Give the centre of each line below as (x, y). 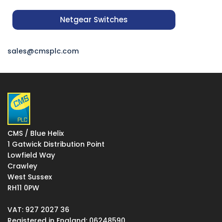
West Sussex (30, 177)
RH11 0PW (23, 188)
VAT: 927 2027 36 (38, 210)
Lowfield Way (31, 155)
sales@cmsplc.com (43, 51)
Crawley (22, 166)
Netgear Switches (94, 20)
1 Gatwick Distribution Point (56, 144)
